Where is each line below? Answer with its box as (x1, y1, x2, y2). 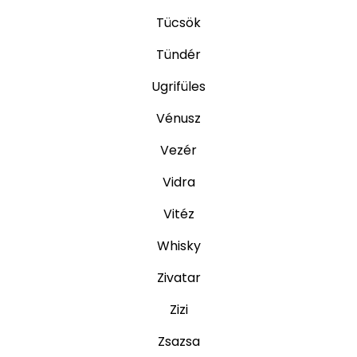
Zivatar (156, 269, 201, 288)
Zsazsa (157, 332, 200, 351)
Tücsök (156, 14, 201, 33)
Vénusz (156, 109, 201, 128)
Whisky (156, 237, 201, 256)
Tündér (156, 45, 201, 65)
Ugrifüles (151, 77, 206, 96)
